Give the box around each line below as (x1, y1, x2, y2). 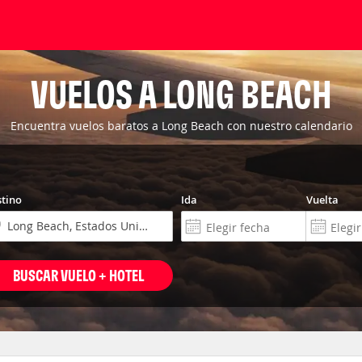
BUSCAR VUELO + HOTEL (12, 265, 144, 285)
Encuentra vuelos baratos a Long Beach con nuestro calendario (10, 118, 352, 133)
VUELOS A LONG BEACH (30, 70, 332, 117)
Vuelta (305, 192, 339, 207)
